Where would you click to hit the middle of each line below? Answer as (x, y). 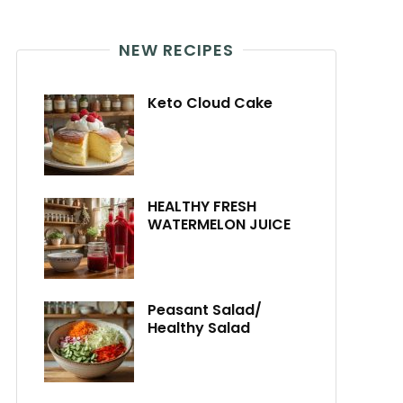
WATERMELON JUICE (219, 224)
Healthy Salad (199, 328)
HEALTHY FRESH (202, 206)
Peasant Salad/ (205, 310)
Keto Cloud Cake (210, 103)
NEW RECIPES (176, 50)
